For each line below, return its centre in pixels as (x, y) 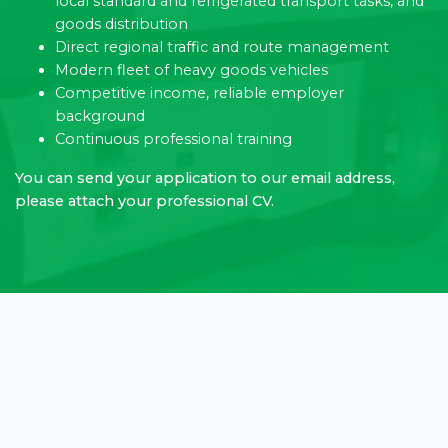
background (100, 115)
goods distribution (121, 23)
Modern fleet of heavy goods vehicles (191, 69)
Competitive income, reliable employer (199, 92)
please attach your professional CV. (144, 200)
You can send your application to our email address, (205, 177)
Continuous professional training (173, 138)
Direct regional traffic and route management (222, 46)
